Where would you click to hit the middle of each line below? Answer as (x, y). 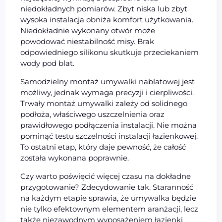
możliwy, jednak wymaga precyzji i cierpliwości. (107, 93)
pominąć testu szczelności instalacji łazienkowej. (109, 136)
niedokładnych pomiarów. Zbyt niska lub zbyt (104, 9)
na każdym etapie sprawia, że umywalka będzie (109, 198)
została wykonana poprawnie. (75, 158)
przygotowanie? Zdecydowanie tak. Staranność (107, 187)
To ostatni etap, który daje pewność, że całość (103, 147)
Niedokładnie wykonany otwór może (88, 31)
